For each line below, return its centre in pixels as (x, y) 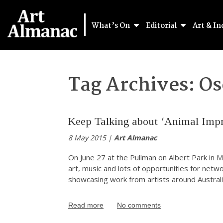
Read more (86, 205)
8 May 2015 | (91, 138)
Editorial (162, 26)
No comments (139, 205)
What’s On (111, 26)
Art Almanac (135, 138)
